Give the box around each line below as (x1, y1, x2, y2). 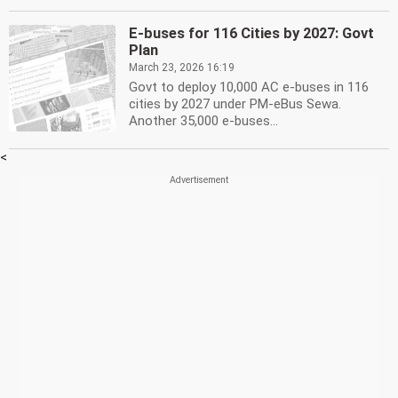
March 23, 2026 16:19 (129, 61, 235, 74)
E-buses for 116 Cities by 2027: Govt (129, 25, 374, 42)
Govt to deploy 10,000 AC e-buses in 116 (129, 79, 369, 95)
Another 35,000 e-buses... (129, 113, 278, 129)
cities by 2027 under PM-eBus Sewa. (129, 96, 341, 112)
